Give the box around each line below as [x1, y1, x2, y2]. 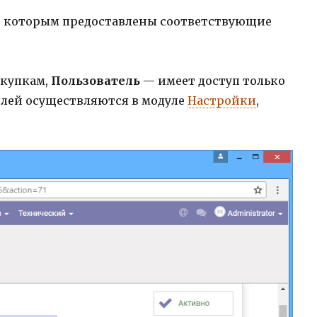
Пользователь [50, 74, 140, 88]
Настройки [187, 93, 256, 108]
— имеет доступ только [139, 74, 285, 88]
